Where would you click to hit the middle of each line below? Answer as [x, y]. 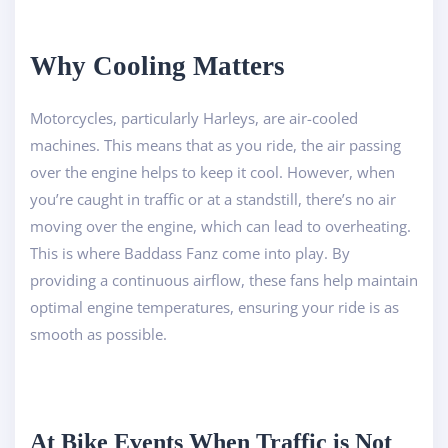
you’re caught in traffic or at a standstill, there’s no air [213, 198]
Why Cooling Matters [157, 65]
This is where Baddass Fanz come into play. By [190, 252]
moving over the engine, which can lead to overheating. [220, 225]
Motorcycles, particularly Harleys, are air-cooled [194, 117]
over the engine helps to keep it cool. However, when [212, 171]
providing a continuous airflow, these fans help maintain [224, 279]
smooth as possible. [98, 333]
